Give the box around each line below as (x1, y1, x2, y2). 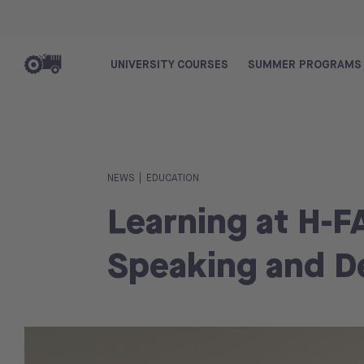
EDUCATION (146, 171, 199, 184)
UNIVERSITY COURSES (110, 56, 229, 71)
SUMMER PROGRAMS (248, 56, 362, 71)
